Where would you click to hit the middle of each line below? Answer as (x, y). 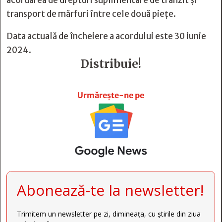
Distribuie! (111, 64)
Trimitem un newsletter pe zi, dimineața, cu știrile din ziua (109, 214)
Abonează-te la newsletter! (110, 190)
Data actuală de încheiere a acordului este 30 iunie (106, 36)
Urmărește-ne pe (111, 95)
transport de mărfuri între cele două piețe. (91, 14)
